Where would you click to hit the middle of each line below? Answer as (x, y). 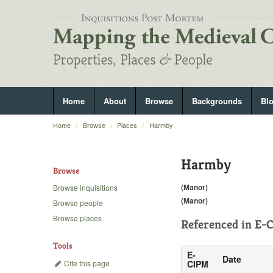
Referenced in (218, 224)
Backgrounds (217, 101)
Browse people (78, 203)
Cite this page (86, 263)
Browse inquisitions (85, 188)
